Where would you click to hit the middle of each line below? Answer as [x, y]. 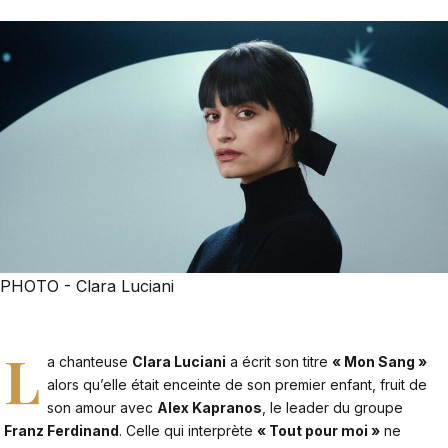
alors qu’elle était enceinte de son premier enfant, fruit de [237, 384]
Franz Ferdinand [61, 430]
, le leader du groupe [333, 407]
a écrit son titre [279, 361]
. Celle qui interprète [188, 430]
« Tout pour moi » [318, 430]
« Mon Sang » [380, 361]
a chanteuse [90, 361]
